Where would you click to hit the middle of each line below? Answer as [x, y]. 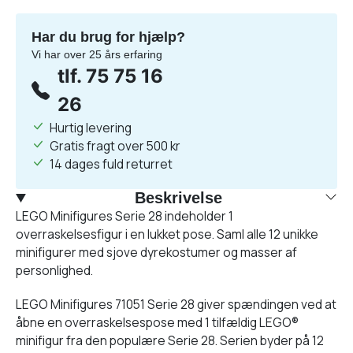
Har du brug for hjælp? [108, 37]
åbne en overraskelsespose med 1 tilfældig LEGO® [157, 322]
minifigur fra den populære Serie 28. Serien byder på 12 [170, 340]
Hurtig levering [91, 128]
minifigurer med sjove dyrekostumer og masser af [156, 252]
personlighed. [54, 270]
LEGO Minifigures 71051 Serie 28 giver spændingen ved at [176, 304]
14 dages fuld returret [111, 164]
